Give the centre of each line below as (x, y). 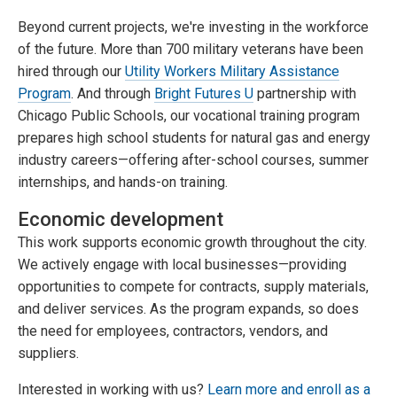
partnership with (305, 93)
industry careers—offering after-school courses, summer (193, 160)
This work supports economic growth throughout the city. (192, 242)
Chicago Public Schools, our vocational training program (189, 115)
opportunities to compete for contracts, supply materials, (193, 286)
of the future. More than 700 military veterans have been (191, 49)
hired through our (71, 71)
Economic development (121, 219)
